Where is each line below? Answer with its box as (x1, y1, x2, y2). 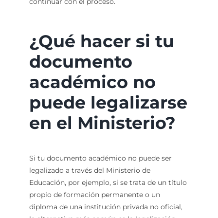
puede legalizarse (29, 92, 187, 113)
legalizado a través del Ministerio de (29, 166, 150, 175)
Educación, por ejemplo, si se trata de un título (29, 178, 187, 187)
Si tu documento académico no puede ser (29, 154, 172, 163)
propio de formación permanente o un (29, 190, 160, 200)
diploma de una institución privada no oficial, (29, 202, 182, 212)
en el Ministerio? (29, 112, 176, 134)
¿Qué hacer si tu (29, 31, 174, 52)
